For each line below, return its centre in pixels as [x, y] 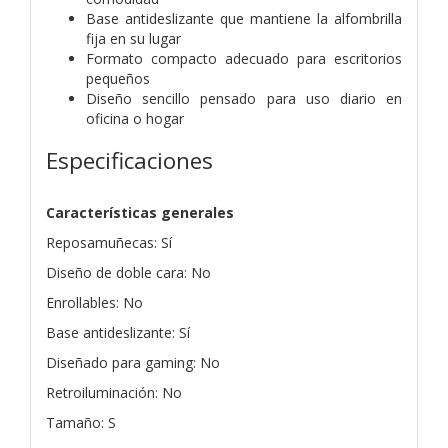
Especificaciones [129, 160]
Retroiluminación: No [114, 392]
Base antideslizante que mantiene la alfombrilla [244, 18]
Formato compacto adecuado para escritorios [244, 58]
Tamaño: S [81, 422]
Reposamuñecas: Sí [109, 242]
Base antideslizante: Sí [118, 332]
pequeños [118, 78]
